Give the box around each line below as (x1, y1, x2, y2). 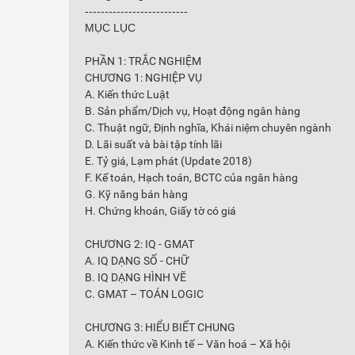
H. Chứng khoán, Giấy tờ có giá (85, 204, 236, 217)
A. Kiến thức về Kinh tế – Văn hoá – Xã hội (85, 338, 290, 350)
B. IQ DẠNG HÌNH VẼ (85, 271, 186, 284)
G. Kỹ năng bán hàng (85, 188, 188, 200)
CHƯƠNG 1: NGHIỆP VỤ (85, 71, 202, 84)
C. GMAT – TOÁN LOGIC (85, 288, 204, 300)
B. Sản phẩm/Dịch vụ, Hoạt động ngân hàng (85, 105, 300, 117)
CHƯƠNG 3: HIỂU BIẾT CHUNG (85, 321, 235, 334)
